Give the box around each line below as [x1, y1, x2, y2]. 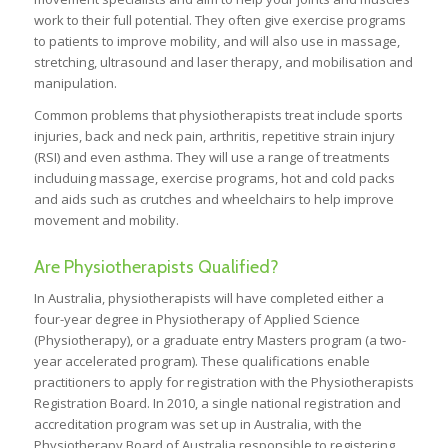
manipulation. [33, 74, 117, 93]
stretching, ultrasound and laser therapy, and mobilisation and [33, 53, 413, 72]
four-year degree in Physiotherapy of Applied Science [33, 310, 360, 329]
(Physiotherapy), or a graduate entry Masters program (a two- [33, 331, 406, 350]
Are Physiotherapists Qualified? [33, 256, 279, 279]
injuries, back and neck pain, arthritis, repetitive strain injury [33, 127, 395, 146]
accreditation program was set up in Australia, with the [33, 415, 362, 434]
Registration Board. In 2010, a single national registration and [33, 394, 401, 413]
